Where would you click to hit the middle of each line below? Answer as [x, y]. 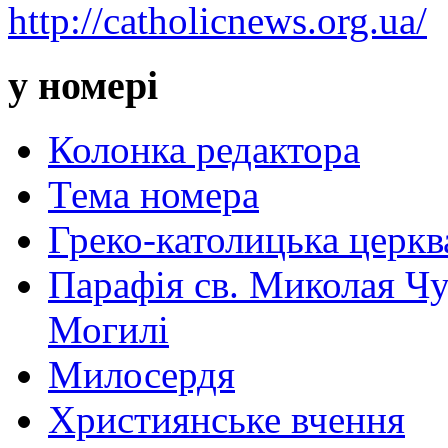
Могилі [108, 330]
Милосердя [141, 375]
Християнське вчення [226, 420]
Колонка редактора [204, 150]
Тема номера [153, 195]
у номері [83, 85]
